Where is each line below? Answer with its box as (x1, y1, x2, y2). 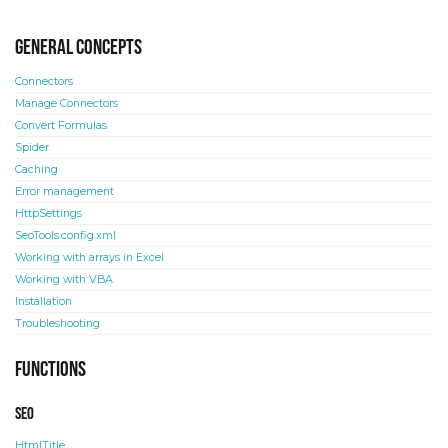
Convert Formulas (15, 119, 107, 133)
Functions (15, 357, 86, 383)
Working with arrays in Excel (15, 251, 164, 265)
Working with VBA (15, 273, 113, 287)
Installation (15, 295, 72, 309)
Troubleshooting (15, 317, 100, 331)
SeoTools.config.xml (15, 229, 116, 243)
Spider (15, 141, 49, 155)
